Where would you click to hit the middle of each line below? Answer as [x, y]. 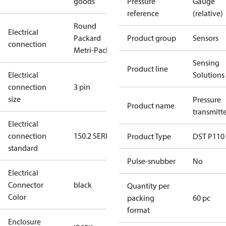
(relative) [208, 13]
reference [143, 13]
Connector [26, 185]
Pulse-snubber [151, 161]
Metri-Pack [92, 50]
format [138, 210]
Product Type [149, 136]
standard [23, 148]
